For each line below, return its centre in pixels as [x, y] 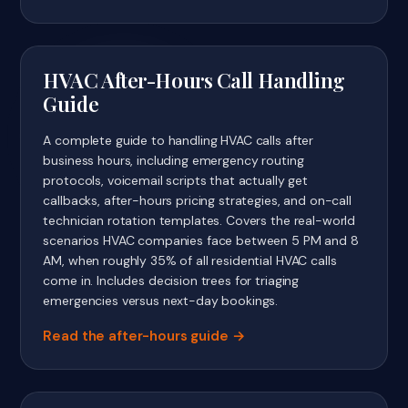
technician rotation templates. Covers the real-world [199, 221]
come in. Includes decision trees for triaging [171, 281]
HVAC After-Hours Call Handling [194, 81]
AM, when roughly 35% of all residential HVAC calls [190, 261]
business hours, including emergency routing [173, 161]
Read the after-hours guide [136, 337]
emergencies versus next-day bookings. [161, 301]
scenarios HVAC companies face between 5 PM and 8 [201, 241]
